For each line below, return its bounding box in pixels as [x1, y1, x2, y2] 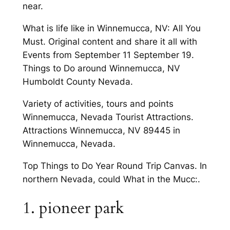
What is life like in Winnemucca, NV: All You [22, 23, 201, 34]
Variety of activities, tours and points [22, 98, 174, 109]
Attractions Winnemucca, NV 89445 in [22, 125, 180, 136]
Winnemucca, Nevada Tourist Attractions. [22, 111, 194, 122]
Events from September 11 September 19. [22, 50, 194, 61]
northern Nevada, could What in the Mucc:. [22, 174, 200, 184]
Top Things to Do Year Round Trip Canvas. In [22, 160, 207, 171]
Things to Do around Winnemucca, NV [22, 63, 180, 74]
